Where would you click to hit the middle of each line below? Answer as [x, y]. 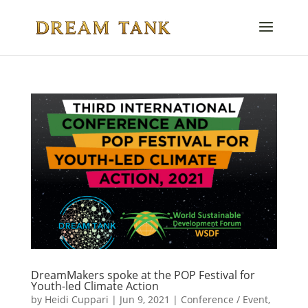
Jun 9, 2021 [144, 299]
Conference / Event [224, 299]
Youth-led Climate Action [95, 286]
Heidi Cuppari [76, 299]
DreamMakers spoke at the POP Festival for [143, 275]
